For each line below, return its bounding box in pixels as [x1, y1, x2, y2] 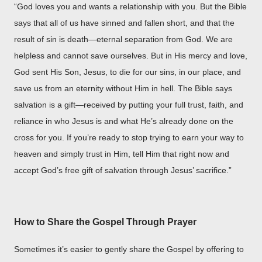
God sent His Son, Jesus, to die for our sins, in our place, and [14, 67, 241, 77]
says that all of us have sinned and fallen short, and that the [14, 18, 235, 27]
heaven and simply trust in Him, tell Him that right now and [14, 149, 229, 158]
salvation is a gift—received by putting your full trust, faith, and [14, 99, 243, 109]
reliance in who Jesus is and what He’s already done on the [14, 116, 233, 126]
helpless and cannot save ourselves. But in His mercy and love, [14, 50, 247, 60]
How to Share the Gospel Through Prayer [14, 216, 196, 227]
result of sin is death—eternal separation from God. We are [14, 34, 233, 44]
